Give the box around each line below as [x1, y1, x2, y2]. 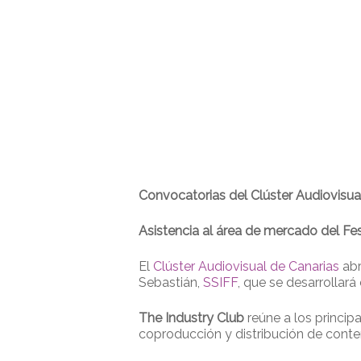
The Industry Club [139, 309, 247, 326]
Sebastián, [139, 274, 203, 290]
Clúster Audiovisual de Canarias [153, 258, 339, 274]
